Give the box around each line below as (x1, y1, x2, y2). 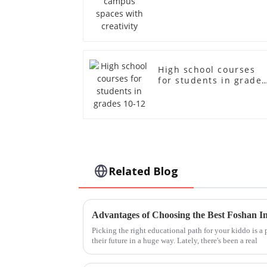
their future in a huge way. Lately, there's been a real (92, 236, 257, 246)
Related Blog (108, 164, 179, 179)
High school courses (158, 63, 256, 75)
